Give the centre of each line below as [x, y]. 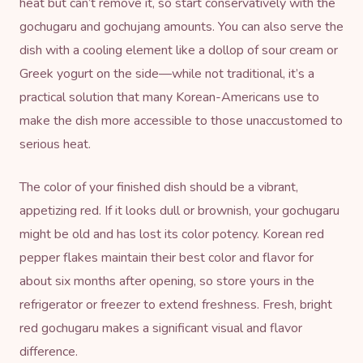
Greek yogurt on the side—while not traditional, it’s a [167, 73]
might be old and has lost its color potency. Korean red [172, 234]
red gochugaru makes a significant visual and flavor [161, 328]
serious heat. [55, 144]
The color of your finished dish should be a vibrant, [159, 187]
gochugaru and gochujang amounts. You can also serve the [181, 26]
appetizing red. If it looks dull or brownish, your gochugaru [179, 210]
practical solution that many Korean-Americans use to [169, 97]
